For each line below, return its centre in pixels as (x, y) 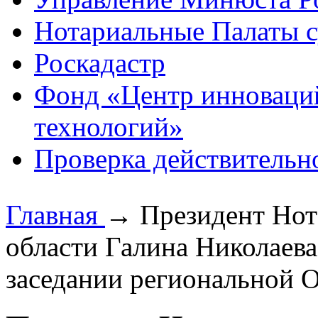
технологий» (109, 127)
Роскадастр (100, 63)
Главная (55, 215)
